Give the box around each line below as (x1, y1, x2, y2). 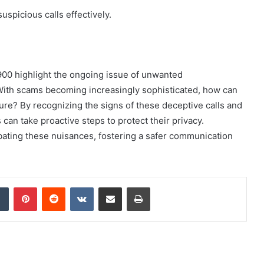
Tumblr (8, 181, 33, 192)
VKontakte (93, 181, 131, 192)
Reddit (65, 181, 88, 192)
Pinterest (37, 181, 70, 192)
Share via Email (121, 181, 140, 192)
